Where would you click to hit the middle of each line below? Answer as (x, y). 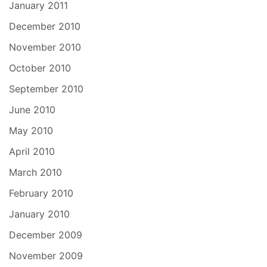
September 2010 (46, 89)
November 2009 (46, 255)
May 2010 (31, 130)
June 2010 (32, 109)
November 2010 (45, 47)
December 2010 (45, 26)
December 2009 (46, 235)
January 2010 (39, 214)
